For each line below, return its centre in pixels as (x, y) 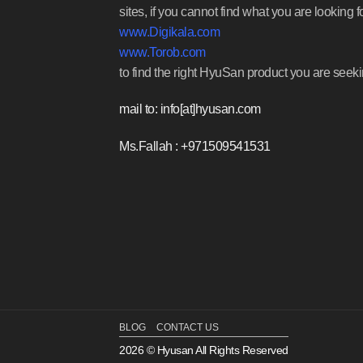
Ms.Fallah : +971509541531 (195, 147)
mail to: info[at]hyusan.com (190, 109)
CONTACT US (187, 328)
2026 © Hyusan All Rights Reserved (204, 350)
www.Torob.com (162, 52)
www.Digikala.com (169, 32)
